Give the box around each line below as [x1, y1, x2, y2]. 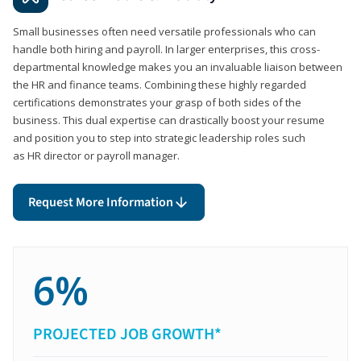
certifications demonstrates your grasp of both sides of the [13, 94, 301, 110]
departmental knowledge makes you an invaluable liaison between [13, 59, 342, 74]
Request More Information [28, 193, 173, 211]
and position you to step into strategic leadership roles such [13, 130, 305, 145]
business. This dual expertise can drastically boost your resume [13, 112, 325, 127]
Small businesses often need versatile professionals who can [13, 23, 316, 39]
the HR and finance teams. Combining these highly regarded [13, 77, 306, 92]
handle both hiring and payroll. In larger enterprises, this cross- [13, 41, 320, 56]
